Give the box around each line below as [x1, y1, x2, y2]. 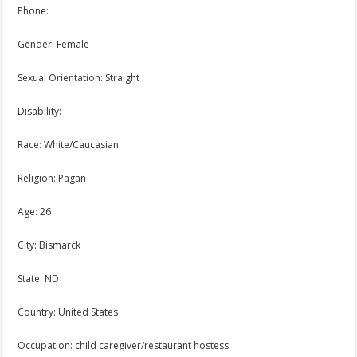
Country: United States [18, 305, 119, 320]
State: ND [18, 272, 60, 286]
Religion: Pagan [18, 171, 87, 186]
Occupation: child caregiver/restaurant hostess [18, 339, 229, 353]
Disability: [18, 104, 62, 119]
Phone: [18, 4, 49, 18]
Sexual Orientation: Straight [18, 71, 140, 85]
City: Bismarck [18, 238, 81, 253]
